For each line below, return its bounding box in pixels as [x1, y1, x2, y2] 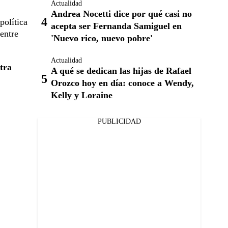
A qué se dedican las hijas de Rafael [51, 66, 191, 76]
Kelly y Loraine [51, 90, 112, 100]
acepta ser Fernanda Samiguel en [51, 21, 182, 31]
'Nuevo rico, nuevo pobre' [51, 33, 153, 43]
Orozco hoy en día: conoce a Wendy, [51, 78, 194, 88]
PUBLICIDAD [97, 118, 141, 125]
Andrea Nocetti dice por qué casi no [51, 9, 192, 19]
